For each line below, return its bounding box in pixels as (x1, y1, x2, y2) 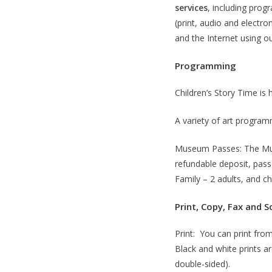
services (175, 2, 208, 14)
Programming (175, 59, 236, 72)
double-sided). (175, 258, 230, 270)
